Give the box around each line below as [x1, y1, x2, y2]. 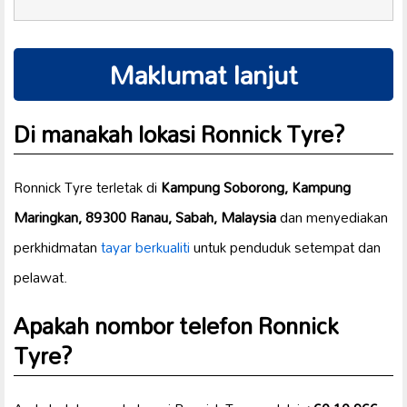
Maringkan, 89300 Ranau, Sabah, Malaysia [14, 203, 276, 233]
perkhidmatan [14, 233, 101, 263]
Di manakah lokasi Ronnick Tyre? [14, 110, 345, 158]
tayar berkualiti [101, 233, 190, 263]
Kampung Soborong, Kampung [161, 173, 351, 203]
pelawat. [14, 263, 67, 293]
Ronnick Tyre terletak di [14, 173, 161, 203]
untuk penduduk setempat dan [190, 233, 381, 263]
